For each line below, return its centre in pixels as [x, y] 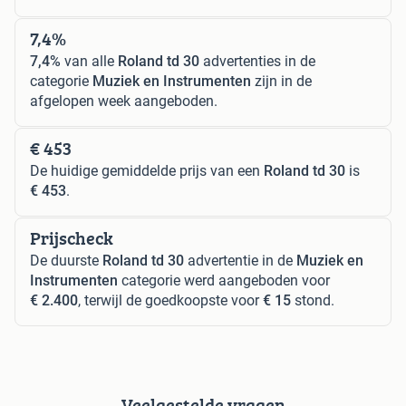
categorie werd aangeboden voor [224, 280]
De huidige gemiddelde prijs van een [147, 170]
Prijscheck [72, 237]
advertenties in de [257, 61]
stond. [313, 300]
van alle [89, 61]
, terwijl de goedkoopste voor [170, 300]
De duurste [66, 260]
